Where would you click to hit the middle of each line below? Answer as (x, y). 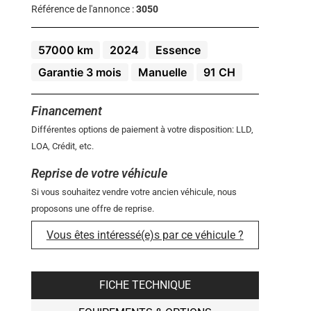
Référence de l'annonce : (83, 9)
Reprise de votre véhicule (99, 174)
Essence (178, 50)
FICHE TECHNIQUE (145, 285)
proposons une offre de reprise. (92, 209)
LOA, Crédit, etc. (62, 146)
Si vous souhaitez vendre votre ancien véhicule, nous (134, 192)
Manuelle (162, 73)
